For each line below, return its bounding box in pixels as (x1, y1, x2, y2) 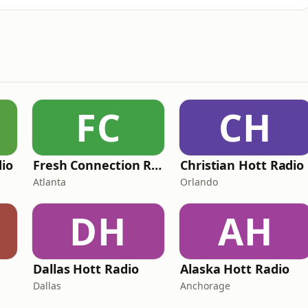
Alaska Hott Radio (180, 261, 289, 277)
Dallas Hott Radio (33, 261, 139, 277)
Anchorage (180, 279, 230, 292)
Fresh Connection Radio (151, 157, 162, 173)
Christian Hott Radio (180, 157, 305, 173)
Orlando (180, 175, 218, 188)
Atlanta (33, 175, 66, 188)
